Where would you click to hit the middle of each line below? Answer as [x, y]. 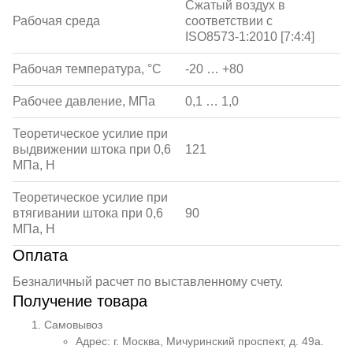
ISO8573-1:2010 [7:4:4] [250, 37]
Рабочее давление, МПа [84, 101]
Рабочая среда [56, 21]
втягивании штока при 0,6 [88, 213]
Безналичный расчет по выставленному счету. [148, 282]
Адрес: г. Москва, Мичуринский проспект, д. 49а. [200, 341]
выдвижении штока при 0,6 [92, 149]
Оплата [40, 255]
